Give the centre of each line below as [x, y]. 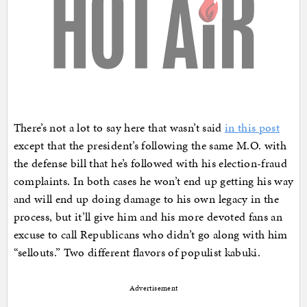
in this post [252, 127]
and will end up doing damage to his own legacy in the [146, 198]
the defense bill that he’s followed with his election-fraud [150, 163]
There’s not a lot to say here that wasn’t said [119, 127]
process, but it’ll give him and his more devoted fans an [148, 216]
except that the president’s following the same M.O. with [150, 145]
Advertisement [153, 288]
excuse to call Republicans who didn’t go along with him [150, 234]
